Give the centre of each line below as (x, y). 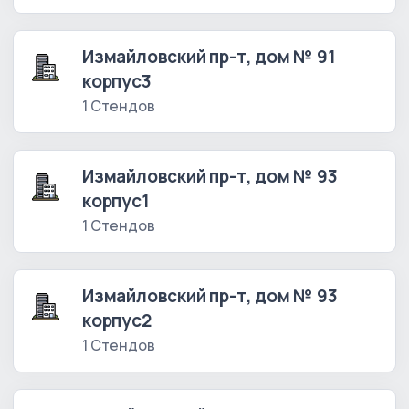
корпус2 (117, 321)
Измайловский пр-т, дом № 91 (209, 57)
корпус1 (116, 201)
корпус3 (117, 82)
